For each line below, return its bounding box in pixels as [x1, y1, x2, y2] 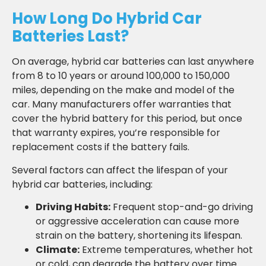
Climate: [36, 243, 80, 257]
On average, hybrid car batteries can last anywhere [12, 55, 254, 69]
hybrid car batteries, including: [12, 177, 153, 191]
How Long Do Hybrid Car [12, 8, 202, 30]
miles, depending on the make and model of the [12, 83, 235, 97]
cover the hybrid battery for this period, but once [12, 112, 242, 126]
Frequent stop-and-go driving [110, 200, 253, 214]
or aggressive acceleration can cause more [36, 214, 239, 229]
